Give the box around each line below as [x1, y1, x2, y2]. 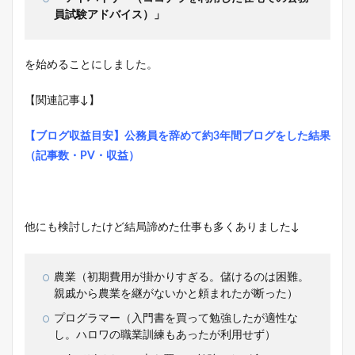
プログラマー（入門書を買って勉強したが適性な [54, 312, 298, 324]
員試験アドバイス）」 [54, 9, 165, 21]
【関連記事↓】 [25, 94, 100, 106]
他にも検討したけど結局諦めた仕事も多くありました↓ [25, 221, 300, 233]
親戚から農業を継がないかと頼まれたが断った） [54, 288, 298, 300]
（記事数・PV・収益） [25, 150, 139, 162]
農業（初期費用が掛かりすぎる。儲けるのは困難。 [54, 271, 309, 283]
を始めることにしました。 [25, 59, 158, 71]
